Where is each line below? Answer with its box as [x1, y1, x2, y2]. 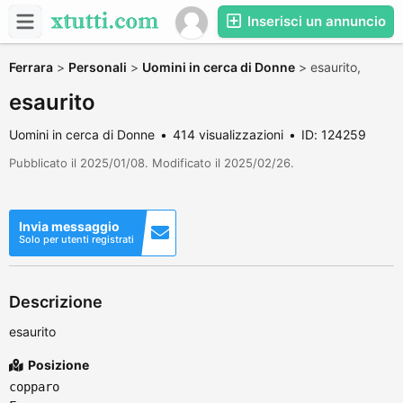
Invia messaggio [19, 219, 120, 234]
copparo [9, 380, 59, 394]
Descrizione [9, 292, 103, 311]
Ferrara [9, 59, 53, 75]
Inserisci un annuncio [244, 13, 386, 30]
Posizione [25, 357, 89, 372]
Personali [68, 59, 127, 75]
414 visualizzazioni [173, 127, 283, 142]
